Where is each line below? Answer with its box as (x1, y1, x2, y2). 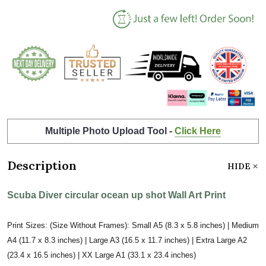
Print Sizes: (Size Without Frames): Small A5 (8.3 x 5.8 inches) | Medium (7, 220, 259, 230)
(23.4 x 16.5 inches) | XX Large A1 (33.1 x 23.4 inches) (7, 250, 196, 259)
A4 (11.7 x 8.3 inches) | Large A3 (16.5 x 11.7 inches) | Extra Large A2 (7, 235, 247, 245)
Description (7, 157, 77, 173)
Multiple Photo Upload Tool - (45, 125, 175, 136)
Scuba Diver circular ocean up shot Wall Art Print (7, 189, 226, 200)
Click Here (175, 125, 221, 136)
